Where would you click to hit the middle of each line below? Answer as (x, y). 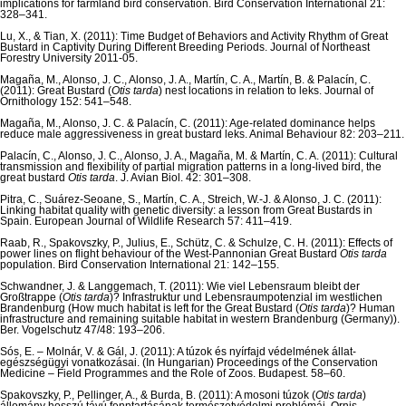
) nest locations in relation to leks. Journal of (266, 91)
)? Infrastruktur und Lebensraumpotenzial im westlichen (246, 298)
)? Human (371, 309)
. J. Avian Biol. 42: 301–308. (183, 178)
